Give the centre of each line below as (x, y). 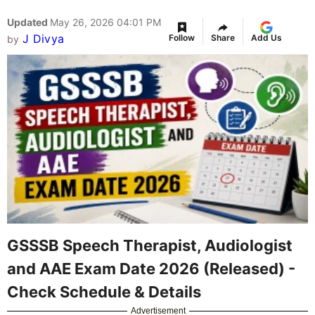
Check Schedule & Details (104, 291)
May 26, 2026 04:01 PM (105, 22)
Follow (182, 38)
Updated (28, 22)
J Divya (43, 39)
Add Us (266, 38)
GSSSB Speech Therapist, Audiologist (150, 245)
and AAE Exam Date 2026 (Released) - (151, 268)
